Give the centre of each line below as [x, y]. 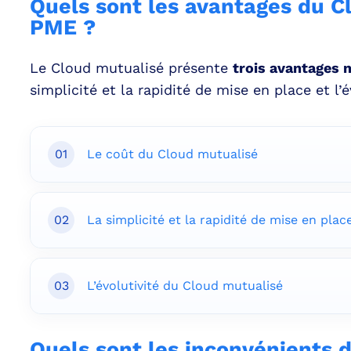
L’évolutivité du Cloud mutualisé [185, 286]
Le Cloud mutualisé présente [131, 68]
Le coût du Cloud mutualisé [172, 154]
